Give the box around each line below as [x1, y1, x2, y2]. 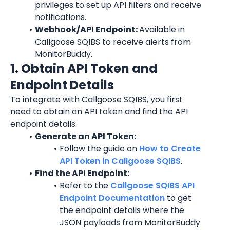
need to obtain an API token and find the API [10, 106, 188, 118]
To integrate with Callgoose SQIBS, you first [10, 93, 183, 105]
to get [165, 192, 191, 204]
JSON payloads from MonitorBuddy [60, 217, 200, 228]
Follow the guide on [59, 143, 139, 155]
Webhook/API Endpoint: [34, 24, 139, 35]
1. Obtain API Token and [10, 60, 158, 77]
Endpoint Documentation [60, 192, 165, 204]
